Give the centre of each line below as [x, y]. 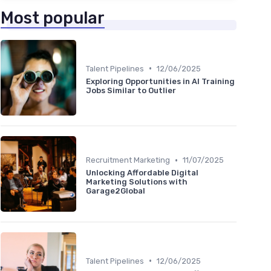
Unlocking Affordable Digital [142, 173]
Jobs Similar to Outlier [131, 90]
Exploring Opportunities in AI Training [160, 81]
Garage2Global [116, 191]
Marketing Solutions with [137, 182]
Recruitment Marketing [128, 160]
